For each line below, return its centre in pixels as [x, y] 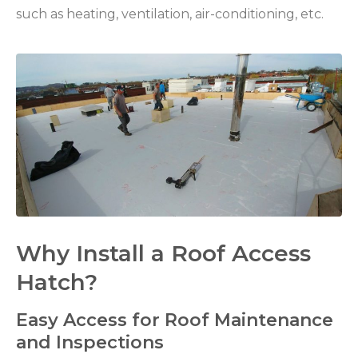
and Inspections [90, 342]
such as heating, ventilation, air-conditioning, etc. [170, 14]
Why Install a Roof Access [163, 253]
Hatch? [57, 282]
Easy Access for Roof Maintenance [175, 320]
